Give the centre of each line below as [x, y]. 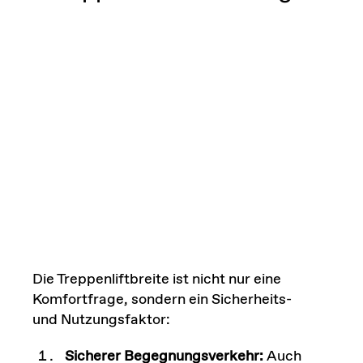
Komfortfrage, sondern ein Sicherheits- [162, 299]
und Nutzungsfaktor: [101, 320]
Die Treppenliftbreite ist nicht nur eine [156, 279]
